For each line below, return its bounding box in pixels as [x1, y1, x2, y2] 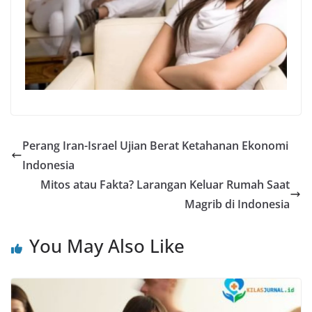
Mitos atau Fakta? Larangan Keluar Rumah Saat [40, 176, 290, 192]
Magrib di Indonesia [185, 196, 290, 212]
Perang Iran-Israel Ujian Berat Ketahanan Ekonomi [22, 137, 288, 153]
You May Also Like [29, 233, 185, 258]
